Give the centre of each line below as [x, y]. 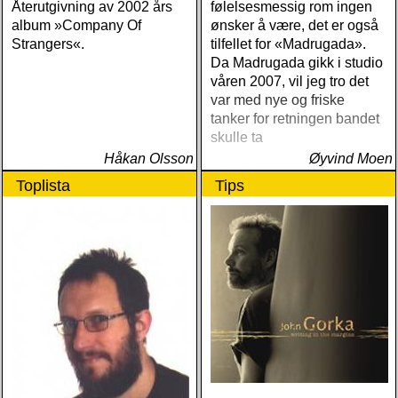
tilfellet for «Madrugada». [288, 44]
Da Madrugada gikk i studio [297, 63]
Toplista [43, 186]
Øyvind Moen [351, 159]
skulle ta [237, 137]
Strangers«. [48, 44]
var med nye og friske [278, 100]
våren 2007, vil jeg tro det [290, 81]
